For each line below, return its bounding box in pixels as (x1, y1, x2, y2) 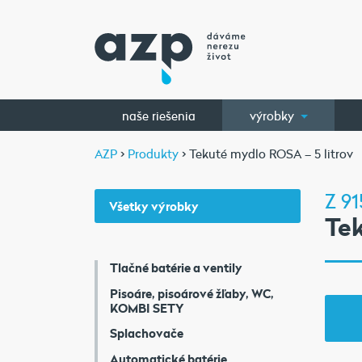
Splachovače (110, 325, 183, 341)
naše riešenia (121, 107, 196, 124)
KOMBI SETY (110, 299, 183, 316)
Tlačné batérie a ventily (110, 259, 242, 276)
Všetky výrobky (108, 198, 199, 214)
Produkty (128, 145, 179, 162)
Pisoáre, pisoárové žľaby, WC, (110, 284, 274, 301)
